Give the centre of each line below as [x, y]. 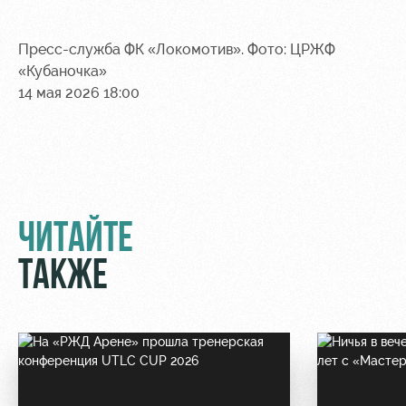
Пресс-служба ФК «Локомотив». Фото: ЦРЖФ [177, 49]
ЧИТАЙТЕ [76, 240]
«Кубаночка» [63, 71]
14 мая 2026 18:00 [79, 92]
